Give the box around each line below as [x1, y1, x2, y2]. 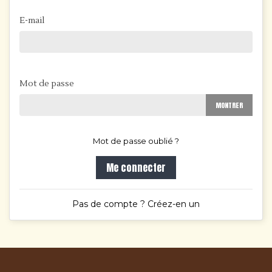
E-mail [19, 15, 44, 26]
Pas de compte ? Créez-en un [72, 199, 200, 209]
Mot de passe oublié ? [93, 136, 179, 146]
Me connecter [106, 160, 166, 175]
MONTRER [216, 100, 243, 110]
